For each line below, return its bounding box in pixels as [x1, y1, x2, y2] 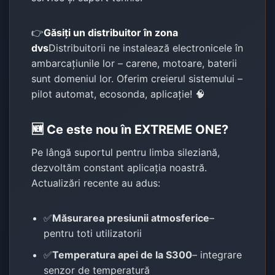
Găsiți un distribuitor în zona [44, 26, 179, 39]
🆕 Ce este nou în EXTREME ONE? [31, 122, 229, 137]
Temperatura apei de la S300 [52, 248, 193, 261]
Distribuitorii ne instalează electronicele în [48, 41, 244, 54]
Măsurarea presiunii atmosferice [52, 211, 210, 224]
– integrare [192, 248, 242, 261]
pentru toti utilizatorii [44, 227, 142, 239]
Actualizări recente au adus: [31, 176, 161, 189]
